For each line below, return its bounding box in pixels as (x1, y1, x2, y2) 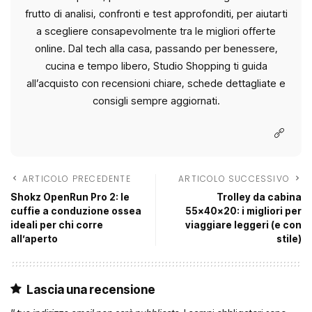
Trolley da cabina (217, 191, 302, 203)
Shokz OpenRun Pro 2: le (10, 191, 130, 203)
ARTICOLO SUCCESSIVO (178, 172, 290, 185)
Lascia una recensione (26, 282, 155, 297)
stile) (276, 233, 302, 244)
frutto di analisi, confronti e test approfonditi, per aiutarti (24, 6, 288, 20)
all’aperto (10, 233, 58, 244)
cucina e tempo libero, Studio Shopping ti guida (45, 58, 267, 72)
